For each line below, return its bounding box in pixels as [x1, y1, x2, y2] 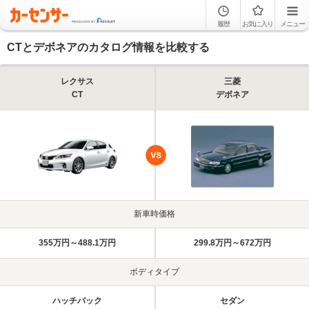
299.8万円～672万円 [194, 238, 271, 248]
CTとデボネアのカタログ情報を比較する [7, 41, 210, 53]
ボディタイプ [130, 267, 179, 277]
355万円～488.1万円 [39, 238, 116, 248]
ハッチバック [52, 296, 102, 306]
